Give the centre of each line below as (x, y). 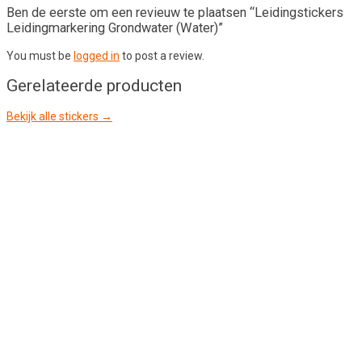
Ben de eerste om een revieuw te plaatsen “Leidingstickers (175, 13)
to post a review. (162, 55)
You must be (40, 55)
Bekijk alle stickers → (59, 116)
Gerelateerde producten (94, 86)
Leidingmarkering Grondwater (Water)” (115, 28)
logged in (97, 55)
